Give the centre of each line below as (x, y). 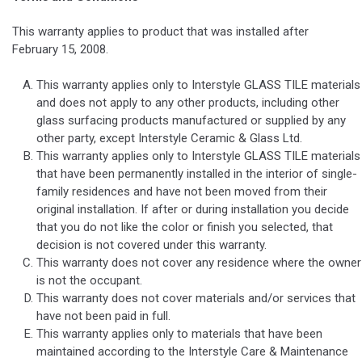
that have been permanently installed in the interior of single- (197, 173)
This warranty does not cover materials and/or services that (196, 298)
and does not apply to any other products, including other (188, 102)
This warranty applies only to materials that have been (179, 333)
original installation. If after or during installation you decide (193, 209)
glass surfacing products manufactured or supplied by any (191, 120)
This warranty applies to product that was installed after (160, 32)
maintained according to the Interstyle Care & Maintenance (192, 351)
